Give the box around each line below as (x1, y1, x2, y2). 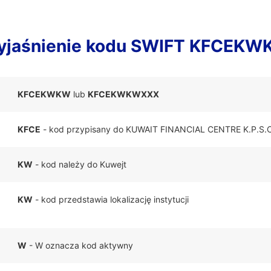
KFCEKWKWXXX (88, 89, 159, 99)
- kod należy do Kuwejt (33, 159, 126, 169)
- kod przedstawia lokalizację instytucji (33, 194, 189, 204)
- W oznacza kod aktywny (27, 240, 133, 250)
